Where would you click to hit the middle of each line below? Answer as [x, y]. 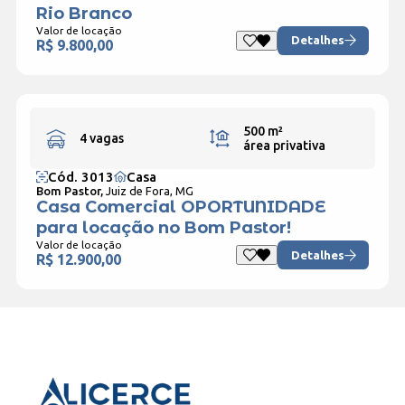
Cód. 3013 [80, 177]
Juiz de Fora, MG [149, 191]
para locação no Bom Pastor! [163, 228]
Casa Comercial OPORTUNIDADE [180, 207]
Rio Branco [84, 13]
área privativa [284, 146]
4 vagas [102, 139]
